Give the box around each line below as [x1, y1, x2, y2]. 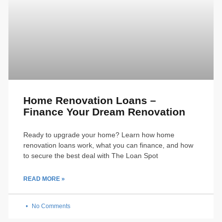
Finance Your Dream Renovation [23, 106, 185, 118]
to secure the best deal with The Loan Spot [23, 152, 158, 160]
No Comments [30, 203, 70, 210]
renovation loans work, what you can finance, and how [23, 141, 193, 150]
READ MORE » [23, 175, 65, 183]
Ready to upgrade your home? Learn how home [23, 131, 174, 139]
